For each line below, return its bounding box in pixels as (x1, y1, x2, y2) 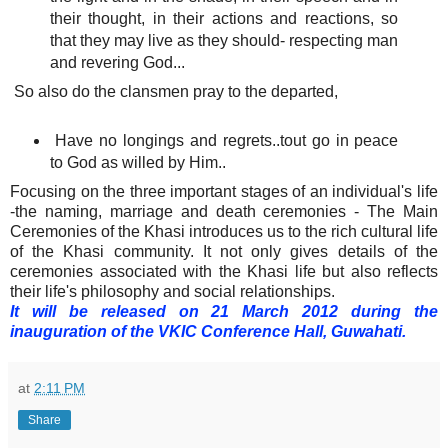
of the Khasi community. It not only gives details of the (10, 243, 438, 261)
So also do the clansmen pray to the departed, (10, 83, 338, 101)
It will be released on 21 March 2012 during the (10, 303, 438, 321)
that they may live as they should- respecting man (49, 32, 399, 50)
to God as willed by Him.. (49, 154, 226, 172)
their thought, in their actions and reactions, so (49, 10, 399, 28)
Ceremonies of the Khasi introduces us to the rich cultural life (10, 223, 438, 241)
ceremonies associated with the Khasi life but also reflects (10, 263, 438, 281)
